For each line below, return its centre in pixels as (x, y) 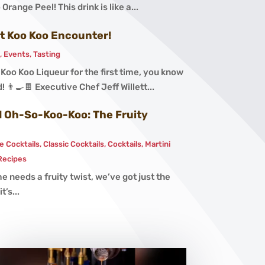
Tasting (47, 54)
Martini (158, 144)
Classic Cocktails (74, 144)
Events (17, 54)
